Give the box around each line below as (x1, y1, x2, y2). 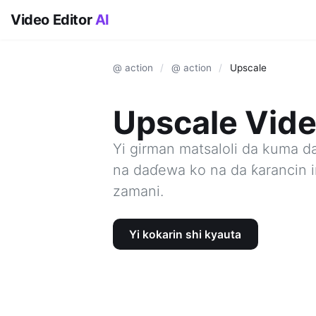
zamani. (113, 183, 164, 200)
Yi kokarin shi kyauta (129, 227, 242, 241)
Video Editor (11, 11, 95, 28)
